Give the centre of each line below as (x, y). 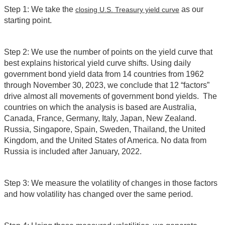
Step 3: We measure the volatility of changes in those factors (111, 183)
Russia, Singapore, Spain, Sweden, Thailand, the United (105, 129)
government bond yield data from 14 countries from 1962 (104, 74)
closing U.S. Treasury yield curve (127, 9)
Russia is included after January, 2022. (73, 151)
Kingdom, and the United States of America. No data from (105, 140)
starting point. (28, 20)
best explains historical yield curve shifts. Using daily (97, 63)
